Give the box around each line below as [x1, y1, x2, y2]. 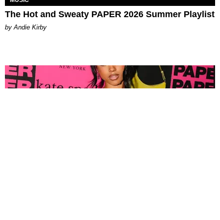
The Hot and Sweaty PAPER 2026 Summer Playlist [5, 9, 215, 19]
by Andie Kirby [5, 23, 47, 31]
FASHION [10, 208, 36, 215]
